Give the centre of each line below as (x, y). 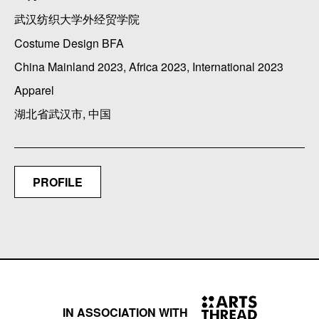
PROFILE (58, 182)
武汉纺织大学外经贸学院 (77, 19)
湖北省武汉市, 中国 (63, 113)
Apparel (34, 90)
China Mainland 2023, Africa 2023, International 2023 (149, 66)
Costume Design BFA (69, 43)
